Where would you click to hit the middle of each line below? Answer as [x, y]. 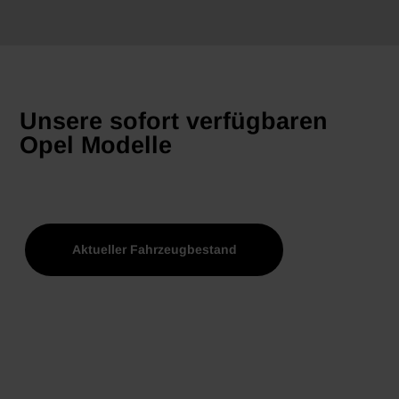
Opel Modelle [96, 146]
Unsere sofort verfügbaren [174, 122]
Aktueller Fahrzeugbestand [154, 250]
